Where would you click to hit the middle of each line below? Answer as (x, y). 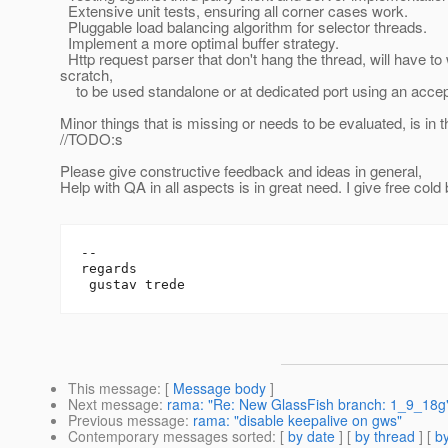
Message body (219, 388)
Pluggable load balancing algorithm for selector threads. (243, 27)
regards (109, 269)
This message (112, 388)
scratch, (86, 75)
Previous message (126, 420)
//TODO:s (91, 139)
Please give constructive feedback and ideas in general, (241, 171)
